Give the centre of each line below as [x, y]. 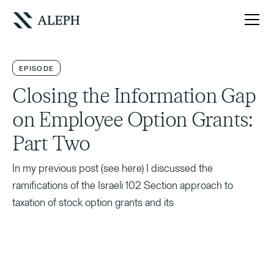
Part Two [51, 144]
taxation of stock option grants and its [93, 202]
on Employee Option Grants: [132, 120]
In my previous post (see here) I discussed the [113, 168]
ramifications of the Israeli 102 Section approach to [123, 185]
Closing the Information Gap [134, 96]
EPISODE [37, 68]
